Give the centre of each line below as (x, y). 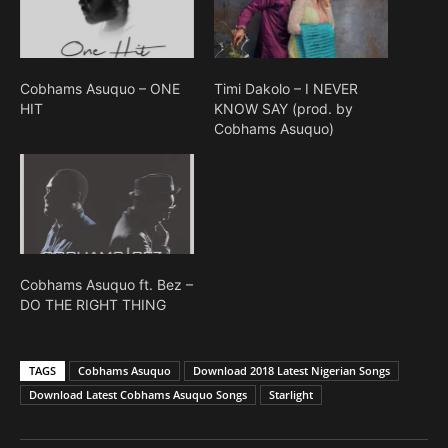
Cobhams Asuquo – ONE (100, 89)
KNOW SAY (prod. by (283, 109)
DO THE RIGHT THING (93, 304)
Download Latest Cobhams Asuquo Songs (138, 394)
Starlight (291, 394)
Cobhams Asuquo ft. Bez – (106, 284)
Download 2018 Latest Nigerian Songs (291, 370)
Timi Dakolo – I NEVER (286, 89)
